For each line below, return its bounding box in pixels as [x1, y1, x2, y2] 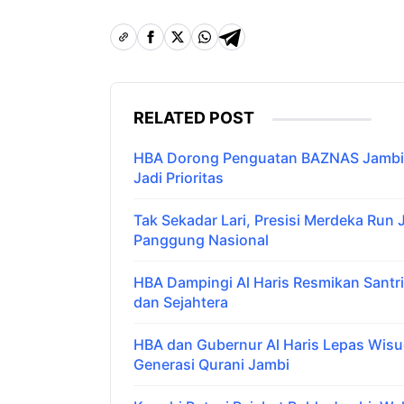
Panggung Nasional [133, 231, 269, 250]
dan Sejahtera [133, 293, 228, 312]
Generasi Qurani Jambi [133, 355, 289, 374]
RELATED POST [133, 108, 254, 128]
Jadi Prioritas [133, 169, 224, 188]
